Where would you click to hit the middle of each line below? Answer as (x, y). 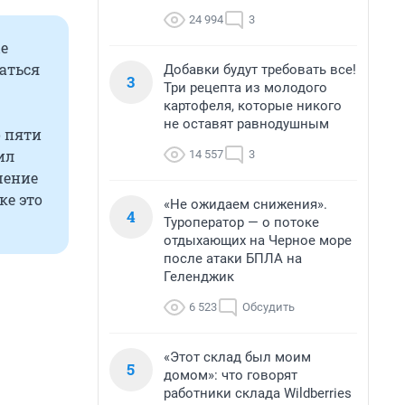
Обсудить (268, 307)
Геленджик (199, 277)
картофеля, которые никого (253, 106)
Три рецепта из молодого (245, 88)
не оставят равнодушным (246, 124)
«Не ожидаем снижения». (245, 204)
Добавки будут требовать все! (260, 70)
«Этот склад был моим (237, 357)
